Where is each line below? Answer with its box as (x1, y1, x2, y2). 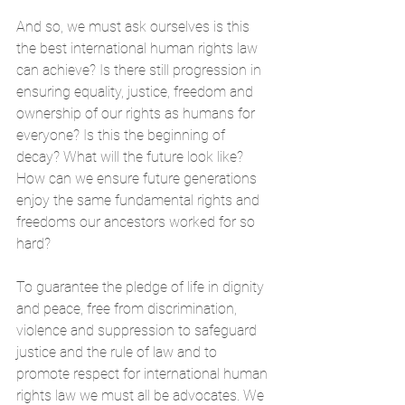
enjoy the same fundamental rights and (16, 191, 263, 209)
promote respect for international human (16, 364, 271, 382)
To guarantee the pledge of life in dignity (16, 278, 268, 296)
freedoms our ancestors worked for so (16, 212, 259, 231)
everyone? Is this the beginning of (16, 126, 229, 144)
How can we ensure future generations (16, 169, 260, 187)
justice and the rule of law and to (16, 343, 221, 361)
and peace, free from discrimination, (16, 299, 240, 317)
